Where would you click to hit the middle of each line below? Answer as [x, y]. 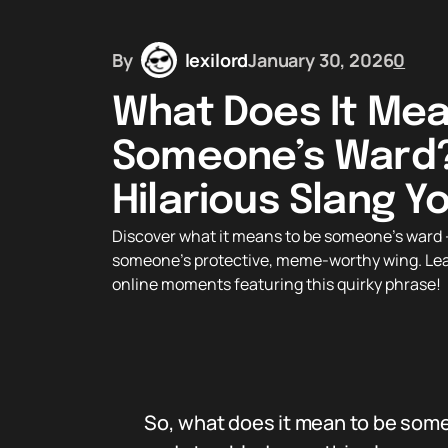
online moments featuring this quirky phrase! [276, 284]
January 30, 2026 [321, 59]
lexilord [216, 59]
